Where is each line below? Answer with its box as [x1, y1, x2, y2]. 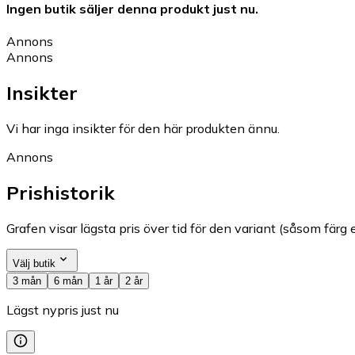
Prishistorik [6, 180, 115, 204]
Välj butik [13, 257, 55, 269]
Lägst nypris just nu [6, 301, 119, 318]
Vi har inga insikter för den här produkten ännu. [6, 120, 280, 136]
